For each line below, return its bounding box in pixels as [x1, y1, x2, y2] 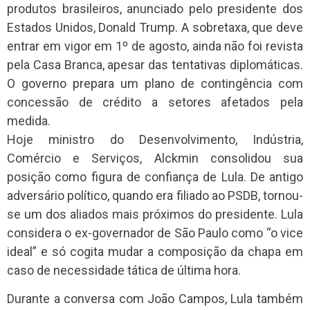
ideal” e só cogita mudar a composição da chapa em [7, 244, 303, 259]
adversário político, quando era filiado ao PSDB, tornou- [7, 188, 303, 203]
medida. [7, 113, 51, 128]
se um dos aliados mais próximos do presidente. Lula [7, 206, 303, 221]
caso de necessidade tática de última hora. [7, 262, 241, 277]
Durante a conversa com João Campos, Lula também [7, 291, 303, 307]
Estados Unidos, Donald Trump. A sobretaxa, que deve [7, 19, 303, 35]
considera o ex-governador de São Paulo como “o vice [7, 225, 303, 240]
